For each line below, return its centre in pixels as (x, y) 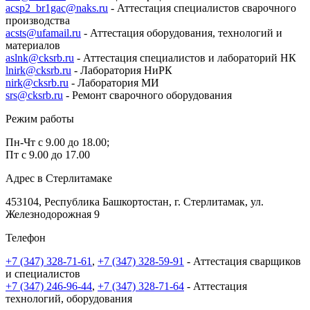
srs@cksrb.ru (34, 95)
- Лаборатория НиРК (122, 70)
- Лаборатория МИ (114, 82)
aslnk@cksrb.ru (40, 57)
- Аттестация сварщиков (243, 261)
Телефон (26, 237)
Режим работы (40, 118)
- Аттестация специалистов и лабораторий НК (185, 57)
